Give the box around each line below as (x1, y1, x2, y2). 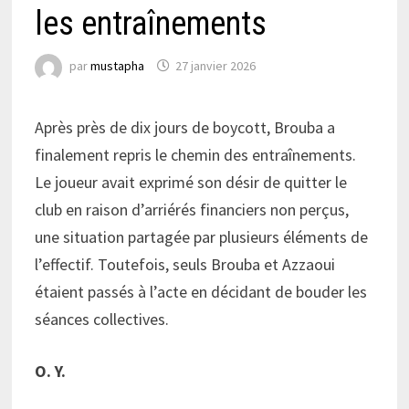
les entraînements (34, 4, 267, 43)
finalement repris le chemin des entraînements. (34, 143, 356, 165)
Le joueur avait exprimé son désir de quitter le (34, 171, 347, 193)
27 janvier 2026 (174, 58, 256, 75)
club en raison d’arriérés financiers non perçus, (34, 198, 349, 220)
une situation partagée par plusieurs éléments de (34, 225, 368, 247)
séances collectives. (34, 308, 169, 330)
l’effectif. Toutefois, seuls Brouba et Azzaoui (34, 253, 335, 275)
